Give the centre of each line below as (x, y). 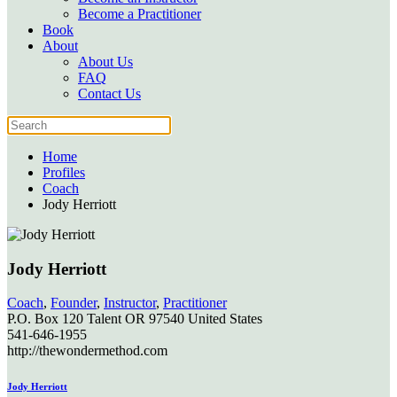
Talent (104, 319)
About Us (105, 62)
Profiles (64, 172)
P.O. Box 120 (45, 319)
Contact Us (109, 93)
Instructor (130, 303)
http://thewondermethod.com (87, 351)
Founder (74, 303)
